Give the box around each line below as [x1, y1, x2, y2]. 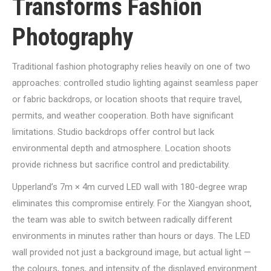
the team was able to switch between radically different [12, 214, 232, 225]
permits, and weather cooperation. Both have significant [12, 110, 233, 121]
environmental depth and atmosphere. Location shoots [12, 143, 231, 154]
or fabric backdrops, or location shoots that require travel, [12, 94, 242, 105]
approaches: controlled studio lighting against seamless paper [12, 77, 258, 88]
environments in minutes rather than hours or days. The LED [12, 230, 250, 241]
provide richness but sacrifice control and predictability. [12, 159, 230, 170]
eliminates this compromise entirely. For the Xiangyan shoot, [12, 198, 252, 209]
